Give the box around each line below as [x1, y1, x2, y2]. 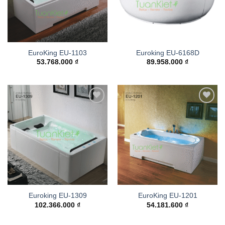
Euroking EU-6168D [136, 49, 199, 57]
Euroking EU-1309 [28, 192, 87, 200]
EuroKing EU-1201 [138, 192, 197, 200]
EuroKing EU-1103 [28, 49, 87, 57]
